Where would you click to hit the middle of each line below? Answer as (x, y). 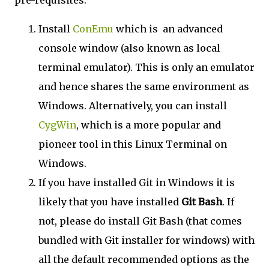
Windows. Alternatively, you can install (133, 106)
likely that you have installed (110, 202)
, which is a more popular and (149, 125)
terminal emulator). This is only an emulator (147, 68)
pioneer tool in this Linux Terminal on (133, 144)
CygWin (57, 125)
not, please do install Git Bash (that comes (140, 221)
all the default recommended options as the (144, 260)
